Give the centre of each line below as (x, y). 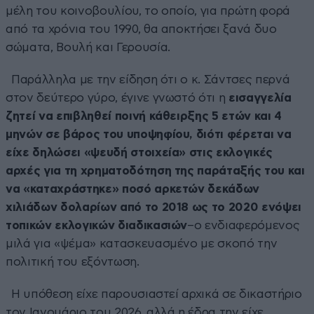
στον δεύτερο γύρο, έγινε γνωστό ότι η (116, 97)
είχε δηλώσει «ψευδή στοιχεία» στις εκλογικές (139, 152)
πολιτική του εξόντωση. (73, 261)
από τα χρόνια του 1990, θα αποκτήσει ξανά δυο (141, 29)
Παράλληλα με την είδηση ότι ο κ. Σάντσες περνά (148, 79)
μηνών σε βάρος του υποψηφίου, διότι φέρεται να (149, 134)
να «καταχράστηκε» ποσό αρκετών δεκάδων (133, 189)
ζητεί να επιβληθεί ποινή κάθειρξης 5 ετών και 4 (144, 116)
